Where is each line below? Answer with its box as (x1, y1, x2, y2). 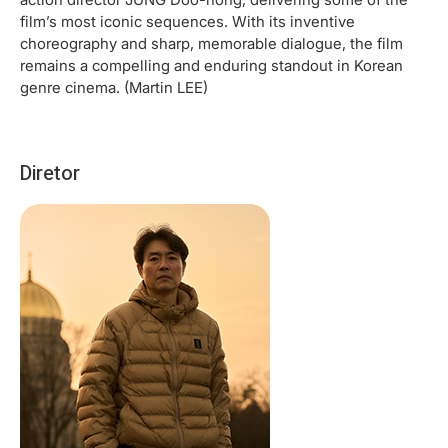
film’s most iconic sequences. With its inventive (20, 11, 355, 31)
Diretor (20, 160, 80, 185)
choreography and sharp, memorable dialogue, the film (20, 33, 403, 53)
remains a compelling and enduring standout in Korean (20, 55, 403, 75)
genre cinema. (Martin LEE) (20, 77, 208, 97)
